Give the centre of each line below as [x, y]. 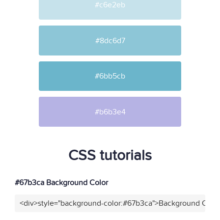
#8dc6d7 [110, 41]
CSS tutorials [110, 155]
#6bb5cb [110, 76]
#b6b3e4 [110, 112]
